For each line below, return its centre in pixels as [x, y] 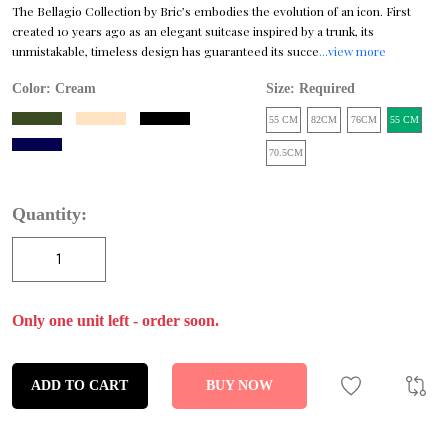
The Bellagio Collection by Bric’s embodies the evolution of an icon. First [211, 11]
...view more [352, 51]
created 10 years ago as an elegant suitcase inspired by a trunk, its [193, 31]
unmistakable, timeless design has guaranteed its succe [165, 51]
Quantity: [49, 213]
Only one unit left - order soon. [115, 320]
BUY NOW [239, 385]
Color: [33, 89]
